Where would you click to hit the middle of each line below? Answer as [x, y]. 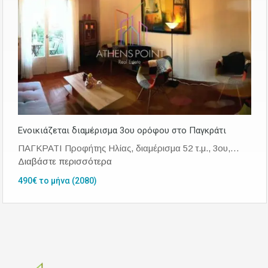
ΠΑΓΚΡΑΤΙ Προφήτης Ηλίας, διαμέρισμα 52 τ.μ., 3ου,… [129, 148]
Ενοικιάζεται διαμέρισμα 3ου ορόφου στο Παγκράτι [122, 131]
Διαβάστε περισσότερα [65, 162]
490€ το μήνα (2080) [57, 181]
